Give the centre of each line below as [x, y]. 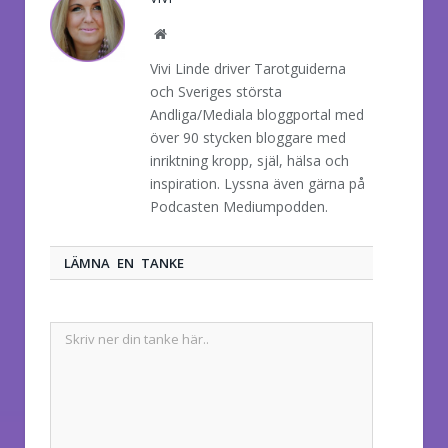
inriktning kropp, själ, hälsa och [249, 161]
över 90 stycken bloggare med [248, 138]
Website [187, 33]
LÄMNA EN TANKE [124, 263]
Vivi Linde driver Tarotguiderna [248, 69]
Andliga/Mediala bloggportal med [257, 115]
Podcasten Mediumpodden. [239, 207]
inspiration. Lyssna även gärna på [257, 184]
